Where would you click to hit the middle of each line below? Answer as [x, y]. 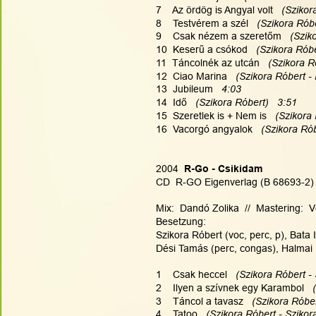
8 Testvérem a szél [205, 23]
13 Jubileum [189, 89]
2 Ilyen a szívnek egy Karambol [233, 287]
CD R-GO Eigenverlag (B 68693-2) [235, 182]
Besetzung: [181, 222]
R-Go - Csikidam [220, 169]
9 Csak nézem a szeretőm [221, 36]
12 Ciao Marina [194, 76]
